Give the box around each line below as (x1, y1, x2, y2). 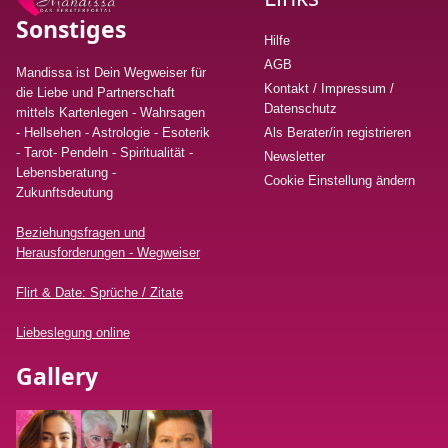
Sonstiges (16, 13, 126, 46)
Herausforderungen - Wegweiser (16, 245, 200, 261)
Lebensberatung (16, 165, 108, 181)
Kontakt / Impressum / (264, 81, 394, 97)
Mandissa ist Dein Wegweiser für (16, 65, 206, 81)
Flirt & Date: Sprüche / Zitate (16, 285, 183, 301)
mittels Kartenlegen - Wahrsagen (16, 105, 205, 121)
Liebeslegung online (16, 325, 130, 341)
